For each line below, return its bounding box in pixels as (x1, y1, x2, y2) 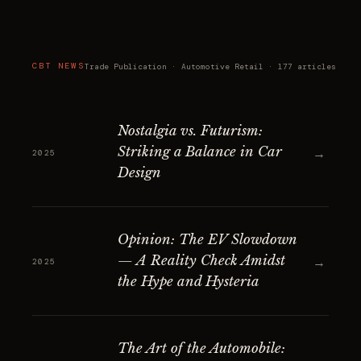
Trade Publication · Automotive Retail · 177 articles (84, 60, 336, 72)
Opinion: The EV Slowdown (118, 231, 297, 248)
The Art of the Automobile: (118, 340, 285, 357)
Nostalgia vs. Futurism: (118, 122, 263, 139)
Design (118, 164, 161, 181)
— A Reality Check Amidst (118, 252, 285, 269)
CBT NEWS (32, 60, 85, 71)
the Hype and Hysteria (118, 273, 259, 290)
